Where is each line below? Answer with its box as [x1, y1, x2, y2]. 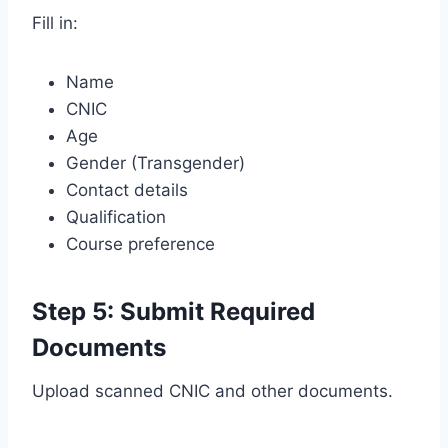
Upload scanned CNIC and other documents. [32, 380, 393, 401]
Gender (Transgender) [66, 152, 245, 173]
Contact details [66, 179, 188, 200]
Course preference [66, 233, 215, 254]
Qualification [66, 206, 166, 227]
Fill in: [32, 12, 78, 33]
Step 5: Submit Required [32, 296, 315, 326]
